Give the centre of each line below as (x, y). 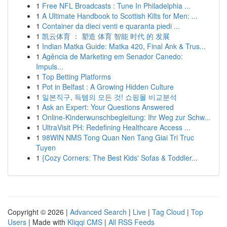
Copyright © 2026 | (39, 212)
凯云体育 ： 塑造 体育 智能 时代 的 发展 (106, 36)
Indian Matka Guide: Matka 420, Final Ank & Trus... (124, 46)
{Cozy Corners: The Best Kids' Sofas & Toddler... (120, 158)
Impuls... (50, 66)
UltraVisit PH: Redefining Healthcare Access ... (116, 127)
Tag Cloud (168, 212)
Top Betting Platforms (77, 77)
